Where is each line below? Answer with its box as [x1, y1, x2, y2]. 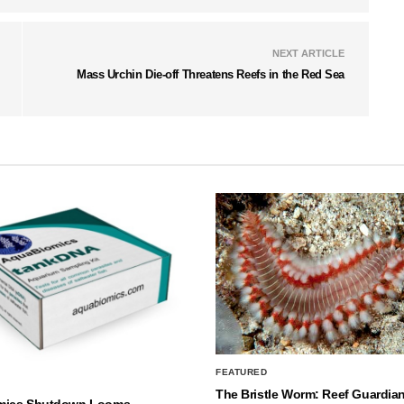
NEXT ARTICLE [272, 47, 344, 59]
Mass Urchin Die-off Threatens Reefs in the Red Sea [77, 67, 344, 81]
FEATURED [216, 366, 267, 377]
